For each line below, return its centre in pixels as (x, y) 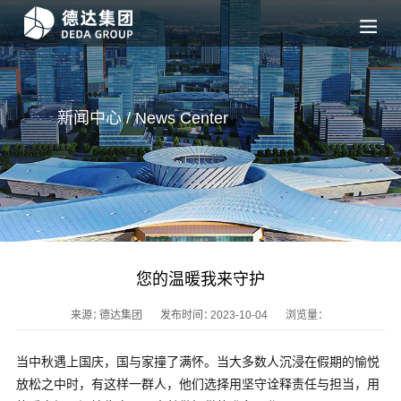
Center (202, 118)
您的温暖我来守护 (200, 279)
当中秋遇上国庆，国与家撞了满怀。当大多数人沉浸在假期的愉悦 (197, 362)
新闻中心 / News (116, 118)
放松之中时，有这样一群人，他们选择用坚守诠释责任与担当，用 (197, 384)
